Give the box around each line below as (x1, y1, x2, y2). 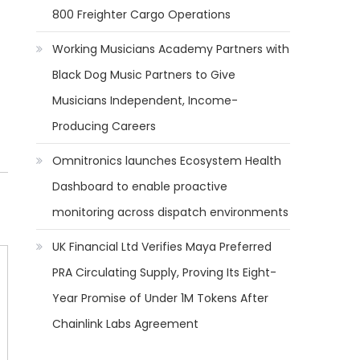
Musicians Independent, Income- (52, 92, 239, 108)
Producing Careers (52, 118, 157, 134)
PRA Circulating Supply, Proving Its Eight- (52, 264, 277, 280)
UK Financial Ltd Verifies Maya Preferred (52, 239, 272, 255)
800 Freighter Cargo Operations (52, 6, 231, 22)
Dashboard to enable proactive (52, 178, 228, 194)
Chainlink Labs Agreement (52, 316, 199, 332)
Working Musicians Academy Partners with (52, 41, 290, 57)
